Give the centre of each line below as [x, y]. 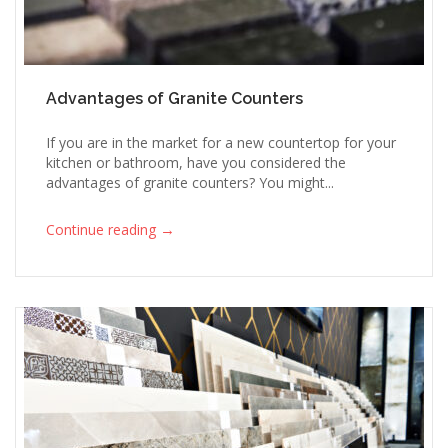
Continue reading [101, 229]
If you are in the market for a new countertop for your [221, 142]
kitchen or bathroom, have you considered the [196, 162]
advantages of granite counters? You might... [190, 182]
